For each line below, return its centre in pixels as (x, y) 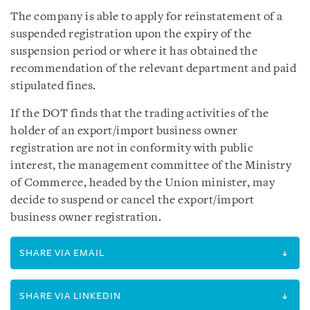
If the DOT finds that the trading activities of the (140, 113)
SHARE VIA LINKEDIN (70, 295)
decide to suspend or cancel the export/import (133, 200)
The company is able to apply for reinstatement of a (147, 17)
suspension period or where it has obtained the (134, 51)
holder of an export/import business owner (124, 131)
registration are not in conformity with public (132, 148)
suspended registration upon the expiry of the (131, 34)
